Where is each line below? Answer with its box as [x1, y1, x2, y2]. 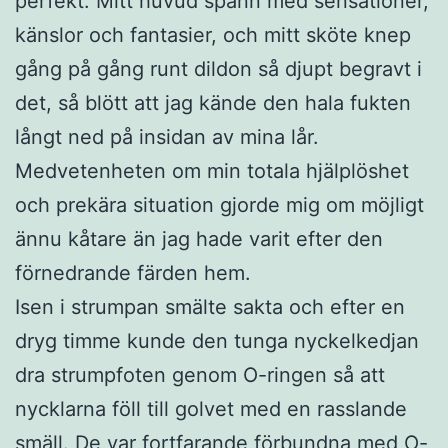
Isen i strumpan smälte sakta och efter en [15, 294, 405, 319]
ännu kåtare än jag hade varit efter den [15, 226, 383, 251]
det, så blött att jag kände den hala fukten [15, 90, 411, 115]
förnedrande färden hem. [15, 260, 251, 285]
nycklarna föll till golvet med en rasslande [15, 396, 407, 421]
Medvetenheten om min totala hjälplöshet [15, 158, 409, 183]
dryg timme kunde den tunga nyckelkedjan [15, 328, 419, 353]
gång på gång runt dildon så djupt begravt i [15, 56, 422, 81]
